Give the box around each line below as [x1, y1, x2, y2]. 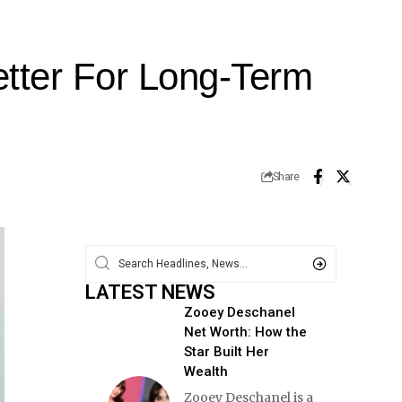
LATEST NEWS [84, 280, 215, 303]
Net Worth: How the [183, 323, 307, 340]
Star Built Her [183, 343, 269, 360]
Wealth [183, 363, 228, 380]
